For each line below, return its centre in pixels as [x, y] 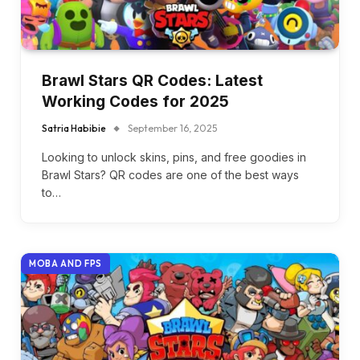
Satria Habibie [74, 128]
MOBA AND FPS [65, 264]
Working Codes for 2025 [135, 102]
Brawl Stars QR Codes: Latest [152, 81]
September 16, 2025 [172, 128]
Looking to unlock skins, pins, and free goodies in [174, 157]
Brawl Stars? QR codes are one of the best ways [170, 175]
